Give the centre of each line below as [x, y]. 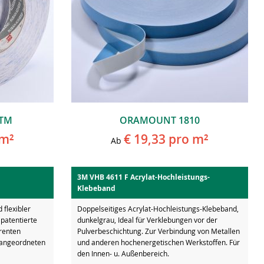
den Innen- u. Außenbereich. [123, 253]
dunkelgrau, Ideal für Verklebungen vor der [147, 220]
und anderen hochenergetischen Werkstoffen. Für [159, 242]
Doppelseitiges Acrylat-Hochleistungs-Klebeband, [158, 208]
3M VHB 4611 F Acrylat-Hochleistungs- [143, 177]
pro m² [187, 139]
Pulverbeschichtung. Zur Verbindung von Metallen [159, 231]
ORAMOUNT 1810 [160, 120]
